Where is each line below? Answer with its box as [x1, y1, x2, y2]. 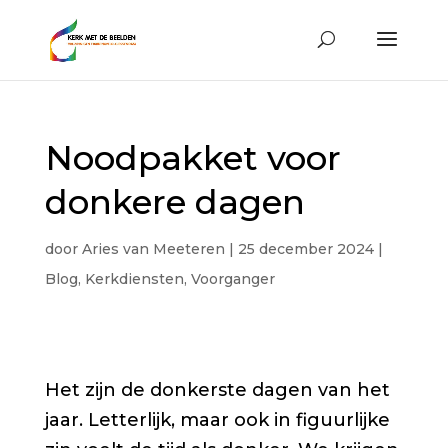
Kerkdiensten [84, 270, 184, 288]
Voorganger [190, 270, 275, 288]
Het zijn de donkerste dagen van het [44, 379, 390, 401]
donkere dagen [44, 181, 305, 223]
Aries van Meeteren [81, 240, 225, 258]
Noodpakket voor [44, 137, 341, 179]
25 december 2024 [237, 240, 378, 258]
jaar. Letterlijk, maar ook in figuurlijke [44, 409, 390, 431]
